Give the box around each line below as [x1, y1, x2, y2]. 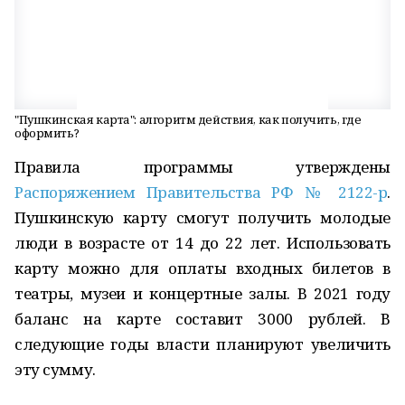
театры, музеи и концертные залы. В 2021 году [14, 283, 391, 304]
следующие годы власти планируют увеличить [14, 334, 391, 354]
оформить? [14, 125, 80, 141]
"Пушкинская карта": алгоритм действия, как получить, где [14, 111, 362, 127]
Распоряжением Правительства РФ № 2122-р [14, 182, 388, 202]
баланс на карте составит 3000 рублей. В [14, 308, 391, 329]
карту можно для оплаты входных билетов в [14, 258, 391, 278]
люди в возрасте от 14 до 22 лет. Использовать [14, 232, 391, 253]
